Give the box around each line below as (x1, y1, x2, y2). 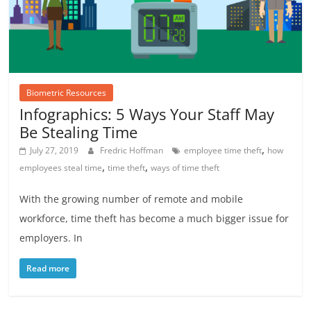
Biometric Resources (26, 87, 107, 99)
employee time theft (184, 144, 262, 157)
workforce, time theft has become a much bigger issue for (19, 212, 289, 226)
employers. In (19, 231, 83, 245)
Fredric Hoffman (100, 144, 166, 157)
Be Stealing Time (19, 121, 138, 143)
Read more (26, 262, 70, 275)
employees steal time (19, 162, 103, 174)
